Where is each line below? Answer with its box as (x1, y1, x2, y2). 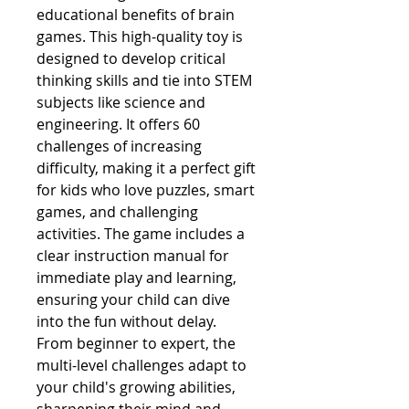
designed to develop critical (37, 48, 225, 68)
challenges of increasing (37, 136, 202, 156)
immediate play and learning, (37, 267, 236, 288)
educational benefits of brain (37, 5, 235, 25)
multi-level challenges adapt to (37, 355, 246, 375)
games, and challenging (37, 202, 198, 222)
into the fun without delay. (37, 311, 216, 331)
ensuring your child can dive (37, 289, 230, 309)
